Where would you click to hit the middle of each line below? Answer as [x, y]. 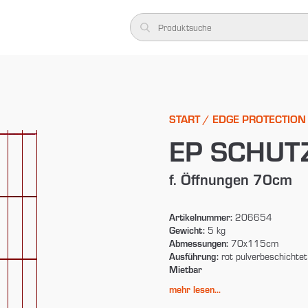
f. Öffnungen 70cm [230, 178]
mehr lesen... [195, 289]
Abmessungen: [198, 243]
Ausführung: [194, 256]
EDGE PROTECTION [259, 118]
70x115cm [253, 243]
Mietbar [185, 269]
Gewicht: [187, 230]
